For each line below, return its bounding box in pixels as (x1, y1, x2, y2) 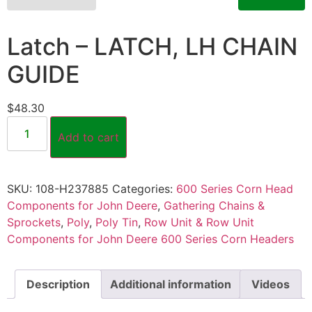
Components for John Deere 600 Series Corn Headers (7, 231, 294, 246)
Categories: (112, 181, 176, 196)
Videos (251, 276, 290, 291)
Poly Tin (95, 214, 138, 229)
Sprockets (7, 214, 61, 229)
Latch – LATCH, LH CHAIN (7, 31, 297, 61)
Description (26, 276, 90, 291)
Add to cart (58, 130, 120, 144)
